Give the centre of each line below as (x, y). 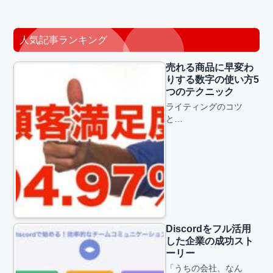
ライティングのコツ (204, 107)
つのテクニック (200, 92)
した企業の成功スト (210, 241)
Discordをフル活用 (209, 229)
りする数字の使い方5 (213, 80)
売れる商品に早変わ (210, 68)
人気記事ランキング (64, 40)
